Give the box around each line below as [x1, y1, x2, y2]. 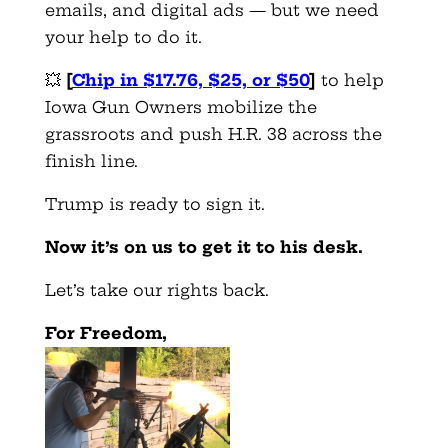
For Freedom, [44, 323, 167, 344]
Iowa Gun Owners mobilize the [44, 97, 317, 118]
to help [315, 70, 384, 91]
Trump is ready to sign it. [44, 194, 265, 215]
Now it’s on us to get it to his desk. [44, 237, 363, 258]
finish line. [44, 151, 138, 172]
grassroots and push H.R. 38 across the [44, 124, 382, 145]
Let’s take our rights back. [44, 280, 269, 301]
